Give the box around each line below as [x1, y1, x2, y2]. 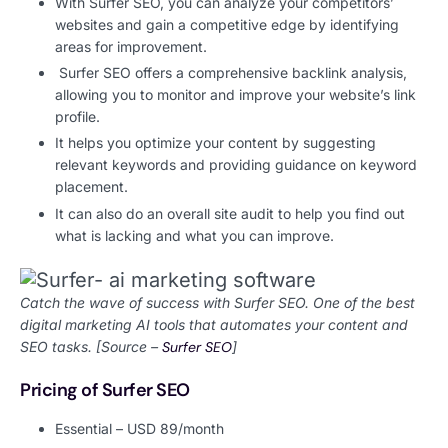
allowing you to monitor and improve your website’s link [55, 86, 416, 104]
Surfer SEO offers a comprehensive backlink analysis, [55, 64, 407, 82]
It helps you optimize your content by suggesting [55, 134, 376, 152]
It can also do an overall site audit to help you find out [55, 204, 405, 222]
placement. [55, 178, 128, 196]
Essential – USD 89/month [55, 419, 224, 437]
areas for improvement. [55, 37, 207, 55]
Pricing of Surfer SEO [20, 377, 190, 402]
